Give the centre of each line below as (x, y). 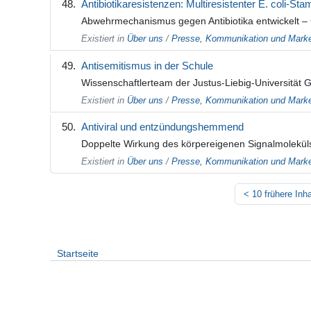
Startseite (78, 254)
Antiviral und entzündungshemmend (162, 126)
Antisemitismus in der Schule (147, 65)
